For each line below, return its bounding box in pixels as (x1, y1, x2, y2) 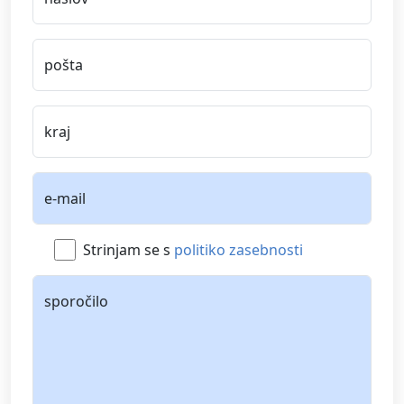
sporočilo (44, 290, 108, 311)
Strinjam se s (83, 239, 174, 260)
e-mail (44, 188, 86, 208)
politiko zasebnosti (174, 239, 303, 260)
